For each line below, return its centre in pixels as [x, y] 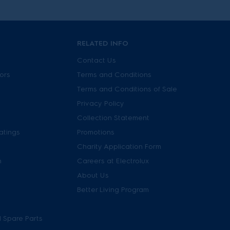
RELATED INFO [103, 43]
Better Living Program [113, 190]
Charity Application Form [119, 147]
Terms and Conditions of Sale [127, 89]
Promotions [96, 132]
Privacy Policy [101, 103]
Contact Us [97, 60]
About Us [93, 175]
